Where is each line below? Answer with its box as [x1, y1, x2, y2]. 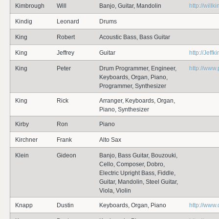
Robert [57, 34, 75, 41]
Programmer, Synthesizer [99, 83, 166, 89]
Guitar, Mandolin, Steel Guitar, [99, 178, 178, 185]
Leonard [57, 18, 79, 25]
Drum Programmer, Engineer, [99, 65, 176, 72]
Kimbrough [15, 2, 44, 9]
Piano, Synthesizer [99, 106, 149, 113]
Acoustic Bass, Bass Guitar [99, 34, 170, 41]
